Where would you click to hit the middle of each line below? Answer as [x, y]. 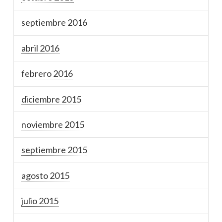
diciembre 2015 [52, 99]
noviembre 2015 [53, 124]
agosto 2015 [46, 175]
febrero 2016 [47, 74]
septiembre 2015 [55, 150]
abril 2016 [41, 48]
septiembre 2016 [55, 23]
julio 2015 [40, 201]
